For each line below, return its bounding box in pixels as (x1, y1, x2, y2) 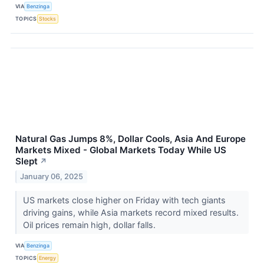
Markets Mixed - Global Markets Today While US (15, 144, 226, 156)
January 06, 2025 (20, 171, 84, 181)
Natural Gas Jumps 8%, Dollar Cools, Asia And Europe (15, 133, 246, 144)
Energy (39, 255, 57, 262)
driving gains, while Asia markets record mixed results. (22, 207, 239, 217)
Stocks (39, 15, 57, 22)
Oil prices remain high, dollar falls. (22, 219, 158, 230)
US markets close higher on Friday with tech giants (22, 194, 226, 205)
